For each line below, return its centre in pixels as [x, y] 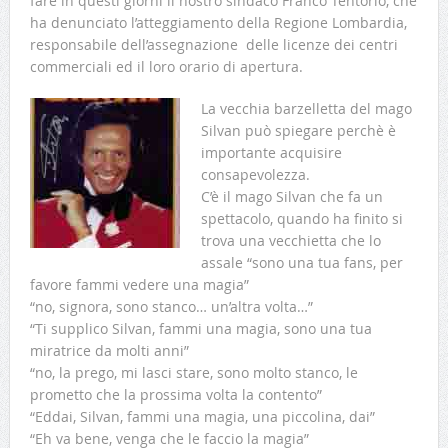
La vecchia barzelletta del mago [306, 109]
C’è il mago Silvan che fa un [291, 197]
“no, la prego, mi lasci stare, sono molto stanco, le [193, 373]
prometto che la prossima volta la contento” [175, 395]
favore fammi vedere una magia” [139, 285]
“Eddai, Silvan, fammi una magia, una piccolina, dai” [202, 417]
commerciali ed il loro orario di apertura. [166, 67]
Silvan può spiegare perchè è [298, 131]
